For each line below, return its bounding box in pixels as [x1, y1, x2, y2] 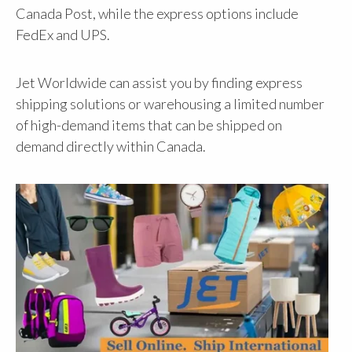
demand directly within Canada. [16, 137, 206, 156]
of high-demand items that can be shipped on [16, 116, 282, 134]
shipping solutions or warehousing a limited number [16, 95, 324, 113]
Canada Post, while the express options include [16, 4, 299, 22]
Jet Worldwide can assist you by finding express [16, 74, 302, 92]
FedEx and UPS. [16, 25, 110, 43]
